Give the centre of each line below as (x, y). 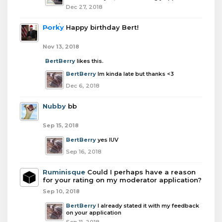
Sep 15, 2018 (61, 125)
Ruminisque (64, 172)
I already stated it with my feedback (148, 206)
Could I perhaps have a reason (141, 172)
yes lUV (108, 140)
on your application (94, 213)
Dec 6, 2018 (83, 86)
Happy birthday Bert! (102, 27)
